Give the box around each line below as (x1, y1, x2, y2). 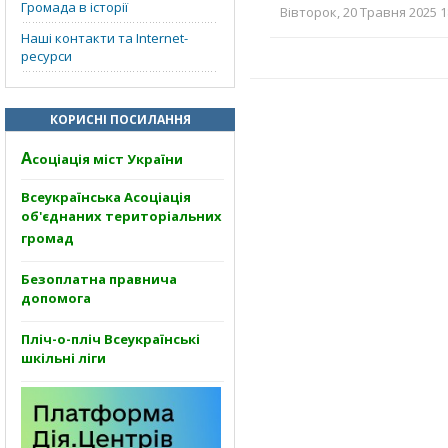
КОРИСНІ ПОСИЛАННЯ (49, 111, 191, 128)
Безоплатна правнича (21, 270, 177, 288)
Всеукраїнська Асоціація (21, 188, 191, 206)
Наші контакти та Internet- (21, 29, 188, 47)
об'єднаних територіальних (21, 207, 222, 229)
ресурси (21, 47, 72, 65)
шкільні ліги (21, 349, 106, 371)
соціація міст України (32, 150, 183, 168)
